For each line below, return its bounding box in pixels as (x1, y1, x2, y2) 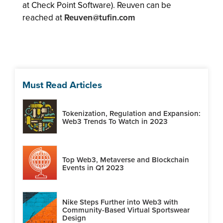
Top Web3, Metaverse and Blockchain (62, 154, 189, 165)
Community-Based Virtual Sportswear (62, 204, 190, 216)
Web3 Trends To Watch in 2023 (62, 115, 168, 127)
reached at (22, 11, 64, 24)
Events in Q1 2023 (62, 162, 124, 173)
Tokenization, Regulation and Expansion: (62, 108, 201, 119)
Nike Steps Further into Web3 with (62, 196, 178, 208)
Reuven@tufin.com (64, 11, 135, 24)
